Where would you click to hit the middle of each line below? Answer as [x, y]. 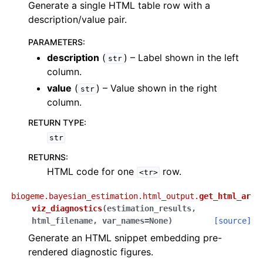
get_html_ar [225, 196]
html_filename [62, 221]
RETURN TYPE [56, 122]
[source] [232, 221]
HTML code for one [92, 171]
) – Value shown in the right [157, 88]
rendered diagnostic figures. [91, 252]
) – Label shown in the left [182, 58]
